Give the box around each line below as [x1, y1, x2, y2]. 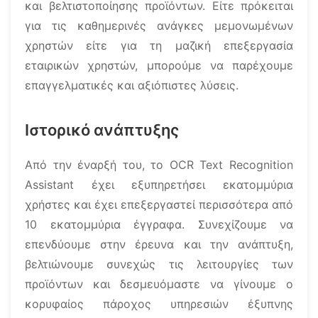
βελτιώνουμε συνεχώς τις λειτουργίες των [25, 257, 293, 271]
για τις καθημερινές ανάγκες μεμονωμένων [25, 18, 293, 33]
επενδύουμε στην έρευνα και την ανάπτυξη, [25, 237, 293, 251]
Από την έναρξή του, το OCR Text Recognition [25, 158, 293, 172]
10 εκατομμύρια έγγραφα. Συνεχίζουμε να [25, 217, 293, 231]
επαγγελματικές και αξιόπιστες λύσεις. [25, 78, 238, 92]
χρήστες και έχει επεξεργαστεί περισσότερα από [25, 197, 293, 212]
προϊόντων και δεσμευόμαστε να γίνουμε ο [25, 277, 293, 291]
